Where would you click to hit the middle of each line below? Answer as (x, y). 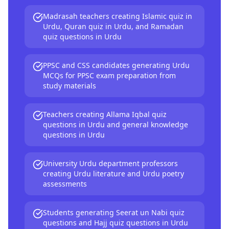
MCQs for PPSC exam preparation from (109, 75)
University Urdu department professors (110, 163)
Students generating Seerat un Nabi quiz (114, 212)
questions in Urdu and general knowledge (116, 124)
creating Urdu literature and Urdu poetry (113, 174)
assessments (65, 184)
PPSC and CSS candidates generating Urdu (116, 65)
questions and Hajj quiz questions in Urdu (116, 223)
